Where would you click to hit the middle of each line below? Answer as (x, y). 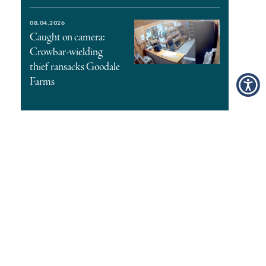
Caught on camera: (68, 37)
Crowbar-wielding (66, 52)
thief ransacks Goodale (75, 67)
